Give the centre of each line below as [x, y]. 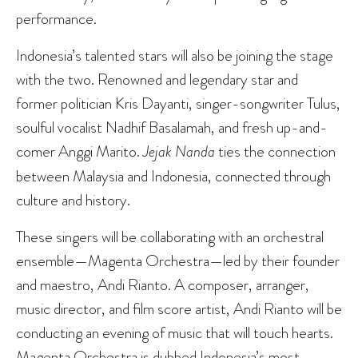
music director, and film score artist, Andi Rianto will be [179, 309]
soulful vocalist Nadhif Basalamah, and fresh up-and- [172, 127]
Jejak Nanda [179, 152]
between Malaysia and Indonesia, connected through [173, 176]
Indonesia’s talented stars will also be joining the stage [175, 56]
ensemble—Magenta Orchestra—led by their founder [178, 261]
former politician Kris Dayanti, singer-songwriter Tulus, [178, 103]
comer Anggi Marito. [80, 151]
